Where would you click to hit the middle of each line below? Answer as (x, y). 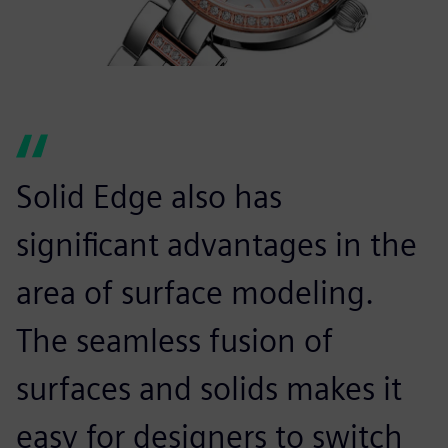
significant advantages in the (216, 245)
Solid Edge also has (149, 197)
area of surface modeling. (195, 293)
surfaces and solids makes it (209, 389)
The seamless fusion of (174, 341)
